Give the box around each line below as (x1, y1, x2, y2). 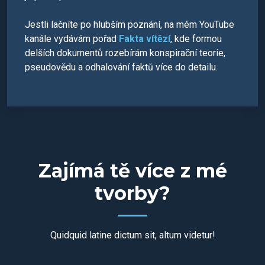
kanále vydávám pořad (25, 33, 117, 44)
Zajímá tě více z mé (38, 159, 227, 182)
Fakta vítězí (117, 33, 170, 44)
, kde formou (170, 33, 222, 44)
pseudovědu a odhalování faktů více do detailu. (25, 62, 218, 73)
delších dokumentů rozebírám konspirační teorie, (25, 47, 225, 59)
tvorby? (95, 182, 170, 205)
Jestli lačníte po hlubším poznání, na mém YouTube (25, 19, 234, 30)
